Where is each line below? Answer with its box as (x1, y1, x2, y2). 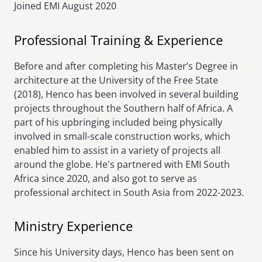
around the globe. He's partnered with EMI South (14, 157, 230, 171)
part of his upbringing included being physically (14, 115, 222, 129)
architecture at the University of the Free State (14, 73, 218, 87)
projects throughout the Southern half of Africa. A (14, 101, 233, 115)
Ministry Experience (14, 216, 133, 235)
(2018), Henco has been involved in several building (14, 87, 239, 101)
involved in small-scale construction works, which (14, 129, 230, 143)
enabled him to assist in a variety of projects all (14, 143, 220, 157)
